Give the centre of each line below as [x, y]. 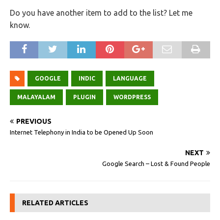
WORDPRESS [132, 97]
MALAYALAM [36, 97]
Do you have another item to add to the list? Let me [101, 13]
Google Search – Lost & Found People [156, 164]
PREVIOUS [34, 121]
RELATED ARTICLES [55, 203]
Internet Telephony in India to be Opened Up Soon [82, 132]
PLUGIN [84, 97]
